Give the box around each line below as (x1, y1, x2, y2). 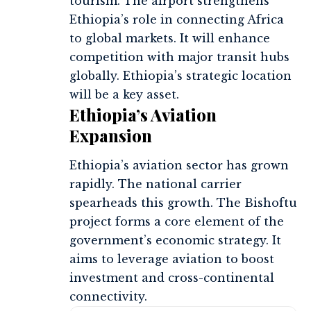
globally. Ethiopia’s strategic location (69, 69, 292, 83)
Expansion (69, 124, 152, 147)
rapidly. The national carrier (69, 177, 242, 192)
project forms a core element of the (69, 215, 284, 229)
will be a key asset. (69, 87, 179, 102)
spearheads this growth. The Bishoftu (69, 196, 297, 210)
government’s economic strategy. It (69, 233, 281, 248)
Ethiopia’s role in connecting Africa (69, 12, 284, 27)
